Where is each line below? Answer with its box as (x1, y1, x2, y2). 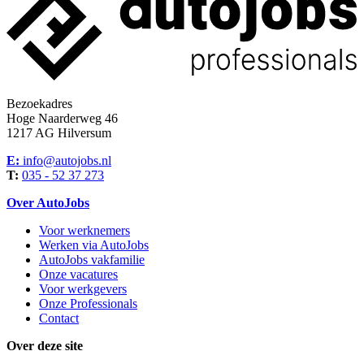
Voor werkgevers (39, 282, 127, 297)
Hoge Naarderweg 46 (6, 111, 118, 126)
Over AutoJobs (6, 196, 89, 210)
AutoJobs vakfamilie (39, 253, 145, 267)
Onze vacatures (39, 267, 118, 282)
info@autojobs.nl (19, 154, 111, 168)
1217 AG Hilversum (6, 126, 111, 141)
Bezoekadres (6, 97, 72, 111)
